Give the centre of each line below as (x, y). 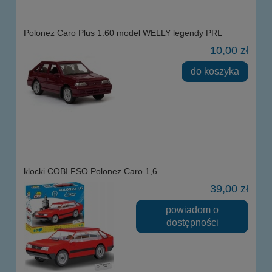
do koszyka (215, 71)
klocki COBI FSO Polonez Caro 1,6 (90, 172)
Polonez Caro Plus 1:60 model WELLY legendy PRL (123, 33)
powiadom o (192, 210)
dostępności (192, 223)
